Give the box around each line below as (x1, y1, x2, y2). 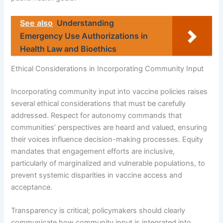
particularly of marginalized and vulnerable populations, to (11, 159, 206, 168)
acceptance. (11, 183, 53, 192)
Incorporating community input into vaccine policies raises (11, 87, 208, 97)
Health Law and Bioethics (20, 43, 117, 54)
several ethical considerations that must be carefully (11, 99, 186, 109)
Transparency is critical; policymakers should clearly (11, 206, 186, 216)
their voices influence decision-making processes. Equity (11, 135, 204, 144)
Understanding (57, 17, 114, 28)
